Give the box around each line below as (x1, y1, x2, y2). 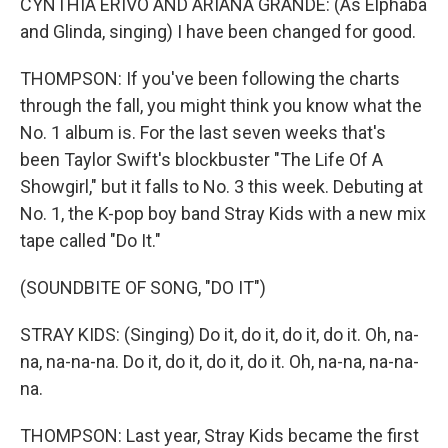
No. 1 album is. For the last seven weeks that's (20, 122, 386, 143)
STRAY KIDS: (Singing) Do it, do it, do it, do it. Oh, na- (20, 324, 419, 345)
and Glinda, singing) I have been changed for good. (20, 21, 416, 42)
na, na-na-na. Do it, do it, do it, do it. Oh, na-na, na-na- (20, 351, 419, 372)
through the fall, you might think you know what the (20, 95, 422, 116)
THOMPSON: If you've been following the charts (20, 68, 400, 89)
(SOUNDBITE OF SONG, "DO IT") (20, 277, 266, 298)
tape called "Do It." (20, 230, 161, 251)
